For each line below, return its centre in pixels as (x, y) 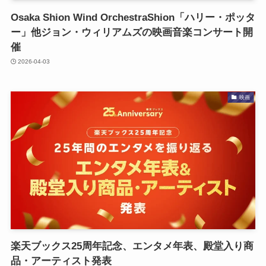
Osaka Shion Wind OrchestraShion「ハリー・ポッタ (133, 17)
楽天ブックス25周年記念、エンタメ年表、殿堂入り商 (132, 246)
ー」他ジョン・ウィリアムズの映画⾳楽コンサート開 (132, 32)
